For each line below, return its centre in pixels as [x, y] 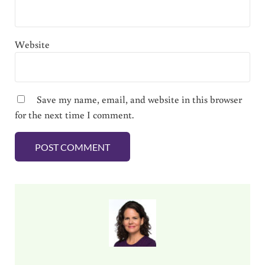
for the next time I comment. [74, 115]
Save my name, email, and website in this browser [139, 100]
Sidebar [36, 193]
